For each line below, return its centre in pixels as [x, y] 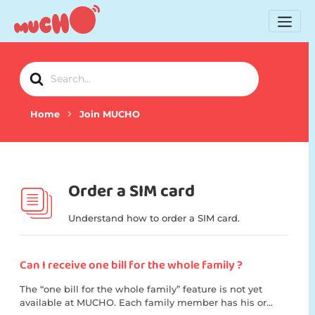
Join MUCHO [110, 114]
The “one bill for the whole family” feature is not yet [141, 289]
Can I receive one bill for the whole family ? [131, 266]
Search [37, 69]
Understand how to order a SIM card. [154, 218]
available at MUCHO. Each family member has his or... [146, 303]
